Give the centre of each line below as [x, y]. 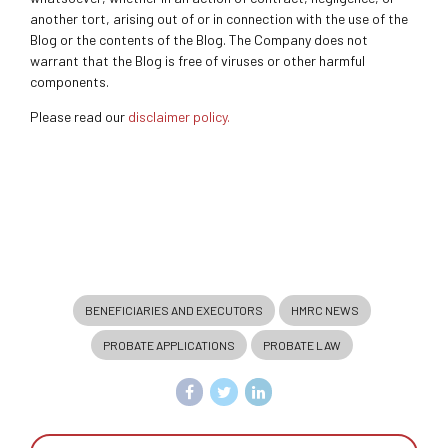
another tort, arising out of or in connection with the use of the [219, 19]
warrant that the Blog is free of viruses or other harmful [197, 61]
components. [69, 82]
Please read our [79, 117]
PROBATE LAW [302, 344]
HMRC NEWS [325, 309]
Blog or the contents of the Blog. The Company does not [199, 40]
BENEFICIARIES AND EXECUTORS [174, 309]
